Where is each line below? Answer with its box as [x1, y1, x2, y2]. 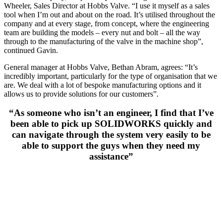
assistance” [89, 151, 133, 162]
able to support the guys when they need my [22, 140, 200, 151]
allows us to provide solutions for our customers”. [4, 89, 159, 98]
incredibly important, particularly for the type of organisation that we [4, 71, 217, 80]
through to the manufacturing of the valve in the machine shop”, [4, 37, 203, 46]
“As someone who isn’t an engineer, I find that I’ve [8, 108, 214, 118]
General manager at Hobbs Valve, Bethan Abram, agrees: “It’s [4, 62, 198, 71]
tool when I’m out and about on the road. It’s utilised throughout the [4, 10, 215, 19]
